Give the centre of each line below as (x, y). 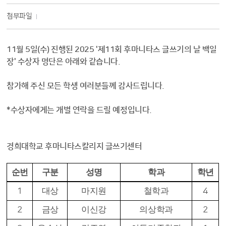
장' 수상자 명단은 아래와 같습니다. (64, 62)
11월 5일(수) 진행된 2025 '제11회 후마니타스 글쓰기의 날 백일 (112, 49)
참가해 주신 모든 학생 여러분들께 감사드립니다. (86, 86)
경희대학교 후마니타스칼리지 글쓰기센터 (74, 146)
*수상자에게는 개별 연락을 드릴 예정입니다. (79, 110)
